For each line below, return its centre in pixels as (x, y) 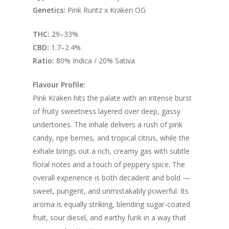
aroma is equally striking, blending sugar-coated (111, 204)
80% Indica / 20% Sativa (95, 60)
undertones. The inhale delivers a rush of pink (108, 124)
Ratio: (43, 60)
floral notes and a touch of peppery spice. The (109, 164)
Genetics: (49, 10)
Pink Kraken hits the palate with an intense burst (112, 98)
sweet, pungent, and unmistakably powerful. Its (111, 191)
